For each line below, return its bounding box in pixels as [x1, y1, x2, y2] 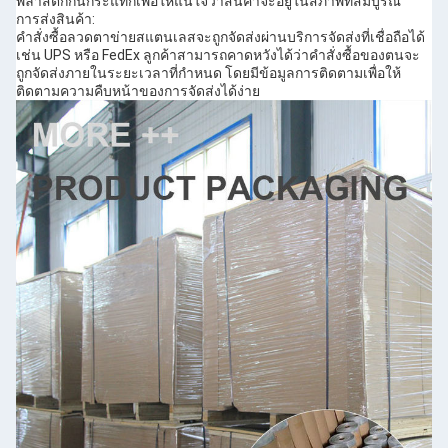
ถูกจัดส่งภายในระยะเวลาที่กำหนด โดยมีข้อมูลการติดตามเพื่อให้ [16, 65, 401, 82]
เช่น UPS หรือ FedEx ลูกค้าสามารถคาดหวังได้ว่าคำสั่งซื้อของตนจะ [16, 47, 420, 64]
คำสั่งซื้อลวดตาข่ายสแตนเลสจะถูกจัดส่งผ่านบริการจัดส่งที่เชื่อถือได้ [16, 29, 425, 46]
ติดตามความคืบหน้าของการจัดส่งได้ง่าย [16, 83, 260, 100]
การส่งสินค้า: [16, 11, 95, 28]
